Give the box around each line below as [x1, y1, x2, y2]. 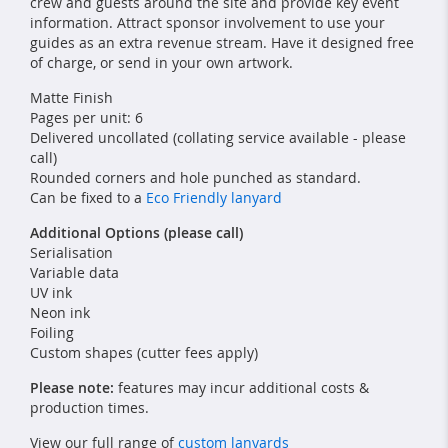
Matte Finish [30, 87, 113, 107]
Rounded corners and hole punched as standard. [30, 167, 361, 187]
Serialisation [30, 242, 113, 262]
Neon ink [30, 302, 90, 322]
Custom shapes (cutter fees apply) [30, 342, 258, 362]
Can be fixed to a [30, 187, 146, 207]
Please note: [30, 377, 114, 397]
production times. [30, 397, 149, 417]
